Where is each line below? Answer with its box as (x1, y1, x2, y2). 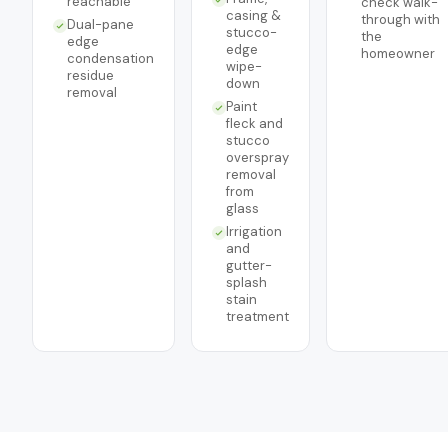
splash (226, 274, 267, 291)
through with (361, 11, 440, 28)
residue (67, 67, 114, 84)
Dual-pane (67, 16, 134, 33)
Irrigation (226, 223, 282, 240)
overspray (226, 149, 289, 166)
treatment (226, 308, 289, 325)
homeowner (361, 45, 435, 62)
